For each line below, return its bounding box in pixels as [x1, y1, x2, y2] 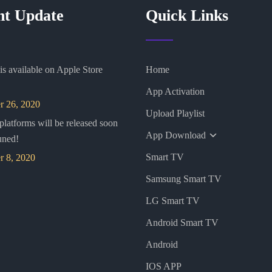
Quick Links [145, 7, 228, 24]
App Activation [145, 86, 205, 97]
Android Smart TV [145, 217, 219, 228]
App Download [145, 130, 206, 140]
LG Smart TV [145, 195, 200, 206]
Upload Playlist [145, 108, 205, 118]
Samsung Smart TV [145, 174, 222, 184]
